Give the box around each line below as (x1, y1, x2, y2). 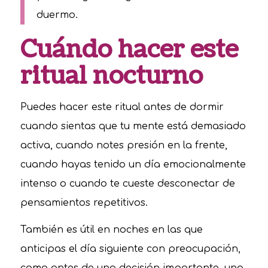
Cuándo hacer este (20, 33, 238, 67)
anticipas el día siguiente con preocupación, (20, 243, 240, 255)
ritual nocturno (20, 59, 203, 93)
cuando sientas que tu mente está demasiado (20, 120, 246, 132)
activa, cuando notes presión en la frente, (20, 139, 227, 151)
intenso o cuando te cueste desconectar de (20, 178, 235, 189)
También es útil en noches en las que (20, 224, 203, 236)
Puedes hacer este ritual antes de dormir (20, 101, 224, 112)
